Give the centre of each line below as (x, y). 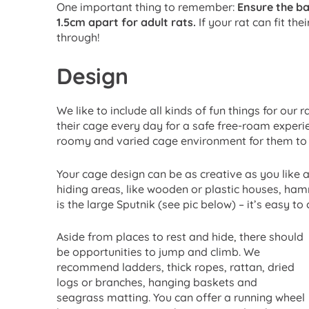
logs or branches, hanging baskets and (157, 282)
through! (78, 38)
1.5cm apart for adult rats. (126, 22)
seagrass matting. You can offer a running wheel (181, 298)
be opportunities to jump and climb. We (158, 252)
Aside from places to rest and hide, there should (180, 237)
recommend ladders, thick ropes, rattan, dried (176, 267)
